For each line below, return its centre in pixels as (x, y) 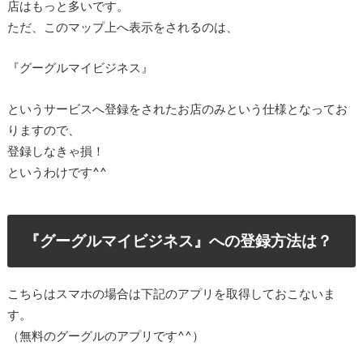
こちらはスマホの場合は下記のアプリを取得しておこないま (171, 293)
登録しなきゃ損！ (56, 150)
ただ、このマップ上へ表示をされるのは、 (122, 26)
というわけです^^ (57, 171)
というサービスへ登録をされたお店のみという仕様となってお (177, 108)
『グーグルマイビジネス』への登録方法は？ (179, 241)
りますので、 (43, 129)
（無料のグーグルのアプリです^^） (105, 335)
